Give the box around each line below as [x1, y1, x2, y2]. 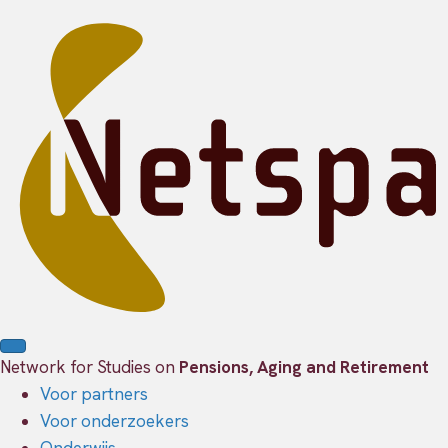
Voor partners [40, 383, 148, 406]
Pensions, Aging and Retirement [179, 356, 429, 379]
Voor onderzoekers [40, 410, 189, 433]
